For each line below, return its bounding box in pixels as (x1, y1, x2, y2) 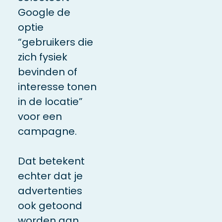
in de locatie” (17, 94, 83, 109)
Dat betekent (17, 154, 85, 168)
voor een (17, 109, 62, 123)
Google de (17, 5, 70, 19)
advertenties (17, 183, 82, 198)
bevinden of (17, 64, 77, 79)
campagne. (17, 124, 77, 138)
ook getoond (17, 198, 82, 213)
